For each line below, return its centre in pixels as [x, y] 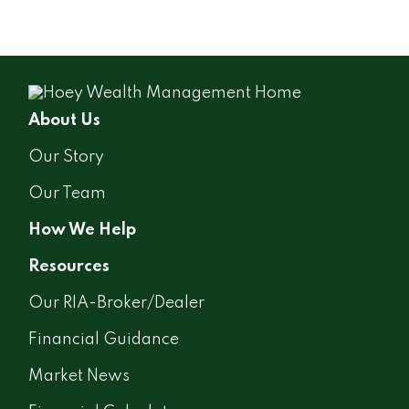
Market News [79, 377]
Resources [69, 267]
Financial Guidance [104, 340]
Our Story [67, 157]
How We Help [83, 231]
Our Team [68, 194]
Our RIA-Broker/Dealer [117, 304]
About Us [65, 121]
